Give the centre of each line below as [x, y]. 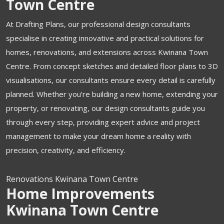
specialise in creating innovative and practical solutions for [105, 38]
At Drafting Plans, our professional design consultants [98, 24]
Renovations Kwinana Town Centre [72, 179]
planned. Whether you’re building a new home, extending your [112, 94]
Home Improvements [80, 193]
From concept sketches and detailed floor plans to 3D [125, 66]
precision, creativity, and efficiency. [66, 150]
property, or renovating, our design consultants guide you [105, 108]
